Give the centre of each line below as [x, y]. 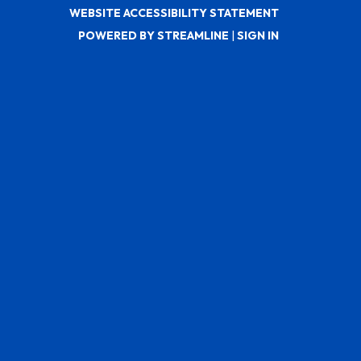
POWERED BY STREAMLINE [154, 35]
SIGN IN [258, 35]
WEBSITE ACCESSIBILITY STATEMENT [174, 12]
